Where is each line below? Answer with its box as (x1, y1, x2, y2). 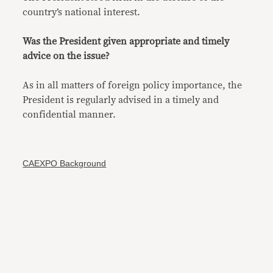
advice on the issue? (23, 51, 110, 62)
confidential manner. (23, 110, 116, 120)
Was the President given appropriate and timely (23, 37, 230, 47)
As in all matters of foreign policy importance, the (23, 80, 243, 91)
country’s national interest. (23, 7, 141, 18)
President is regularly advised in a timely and (23, 95, 219, 105)
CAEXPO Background (23, 158, 107, 169)
